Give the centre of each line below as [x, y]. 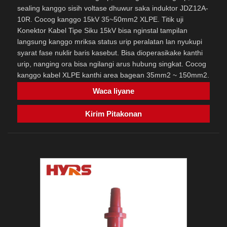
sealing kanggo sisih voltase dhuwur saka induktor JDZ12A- [113, 8]
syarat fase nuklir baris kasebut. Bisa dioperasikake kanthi [110, 52]
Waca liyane [113, 91]
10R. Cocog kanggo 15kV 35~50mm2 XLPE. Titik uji [100, 19]
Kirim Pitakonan [113, 114]
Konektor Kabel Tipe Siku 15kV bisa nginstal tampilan [102, 30]
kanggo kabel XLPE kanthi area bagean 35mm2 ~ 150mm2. [113, 75]
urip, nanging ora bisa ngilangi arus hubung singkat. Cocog [112, 64]
